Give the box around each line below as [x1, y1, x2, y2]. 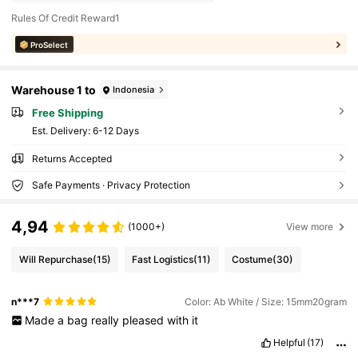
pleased [121, 312, 167, 327]
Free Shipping [31, 106, 103, 120]
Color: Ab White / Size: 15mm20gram [184, 295, 347, 308]
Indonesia [113, 83, 155, 95]
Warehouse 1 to [11, 82, 97, 97]
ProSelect [30, 39, 69, 50]
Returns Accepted [31, 153, 112, 165]
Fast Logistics [132, 253, 194, 266]
